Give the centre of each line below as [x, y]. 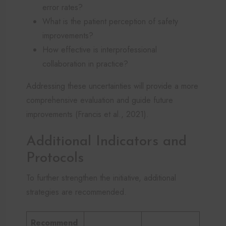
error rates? [63, 7]
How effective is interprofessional [100, 49]
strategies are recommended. [76, 192]
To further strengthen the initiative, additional [101, 178]
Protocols [55, 158]
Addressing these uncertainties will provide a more [112, 86]
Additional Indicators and [106, 142]
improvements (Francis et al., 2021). [88, 114]
